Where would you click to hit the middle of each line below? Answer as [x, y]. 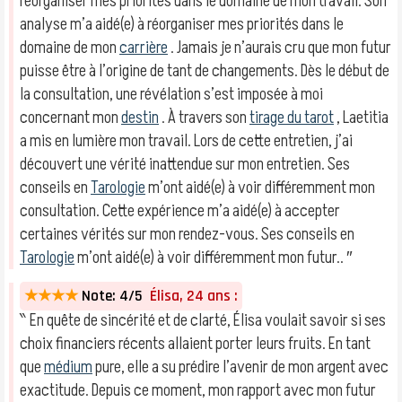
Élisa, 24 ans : [190, 296]
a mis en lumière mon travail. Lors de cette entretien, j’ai [186, 141]
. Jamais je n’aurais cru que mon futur [280, 48]
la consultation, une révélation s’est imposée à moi [171, 94]
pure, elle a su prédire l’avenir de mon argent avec [240, 367]
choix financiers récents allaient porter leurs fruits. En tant [195, 344]
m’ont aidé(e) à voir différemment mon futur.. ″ [214, 258]
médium [68, 367]
